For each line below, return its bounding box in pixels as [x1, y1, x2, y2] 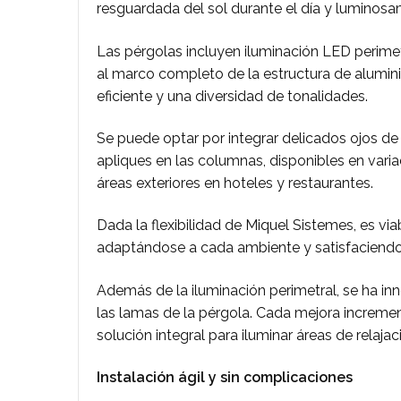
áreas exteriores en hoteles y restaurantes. [97, 174, 373, 192]
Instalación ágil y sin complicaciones [97, 369, 353, 387]
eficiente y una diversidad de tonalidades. [97, 87, 368, 105]
